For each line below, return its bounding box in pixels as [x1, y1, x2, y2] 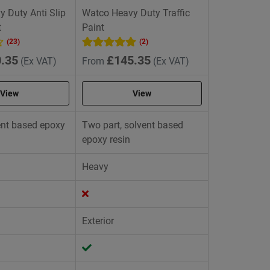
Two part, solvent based [82, 119, 183, 131]
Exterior [82, 215, 114, 227]
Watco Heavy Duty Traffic [82, 7, 190, 19]
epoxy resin [82, 134, 130, 146]
